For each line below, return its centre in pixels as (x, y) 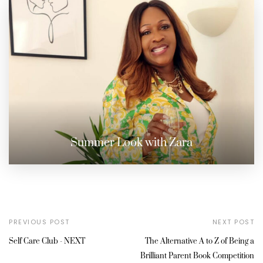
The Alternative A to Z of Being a (200, 241)
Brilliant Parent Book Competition (197, 256)
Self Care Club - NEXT (47, 241)
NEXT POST (233, 222)
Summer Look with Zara (131, 143)
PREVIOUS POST (39, 222)
